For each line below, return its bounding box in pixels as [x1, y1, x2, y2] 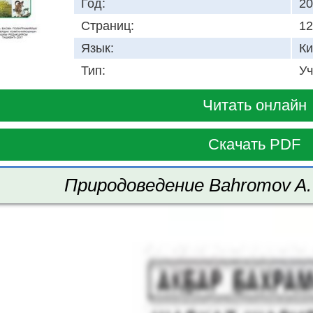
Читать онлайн [202, 96, 307, 115]
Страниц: [81, 19, 134, 34]
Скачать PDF [208, 136, 300, 154]
